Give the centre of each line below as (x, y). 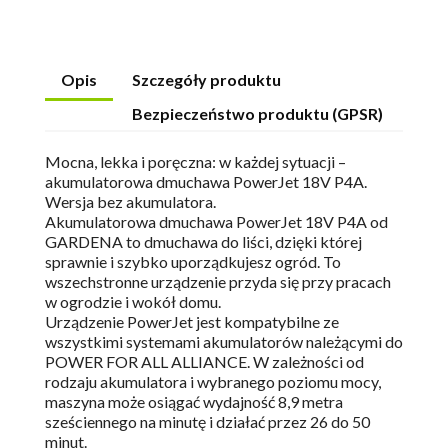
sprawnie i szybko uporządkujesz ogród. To (193, 262)
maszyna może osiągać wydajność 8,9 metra (194, 402)
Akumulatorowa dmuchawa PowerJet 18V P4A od (216, 222)
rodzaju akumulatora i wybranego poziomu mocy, (213, 382)
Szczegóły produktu (207, 80)
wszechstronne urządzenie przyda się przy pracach (218, 282)
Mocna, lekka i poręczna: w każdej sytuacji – (195, 162)
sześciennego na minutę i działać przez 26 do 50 (207, 422)
